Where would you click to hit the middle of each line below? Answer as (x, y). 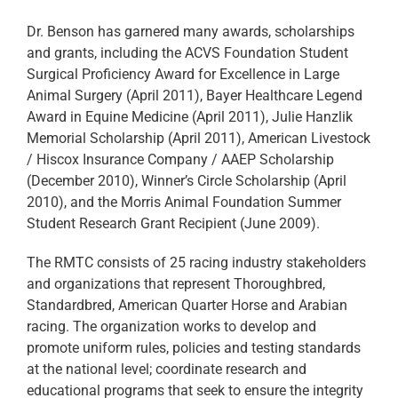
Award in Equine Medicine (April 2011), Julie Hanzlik (190, 116)
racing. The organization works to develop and (171, 326)
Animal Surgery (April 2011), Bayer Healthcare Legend (195, 95)
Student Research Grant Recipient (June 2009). (173, 223)
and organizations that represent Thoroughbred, (176, 283)
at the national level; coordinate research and (167, 369)
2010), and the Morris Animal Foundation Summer (184, 202)
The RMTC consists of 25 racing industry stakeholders (196, 262)
